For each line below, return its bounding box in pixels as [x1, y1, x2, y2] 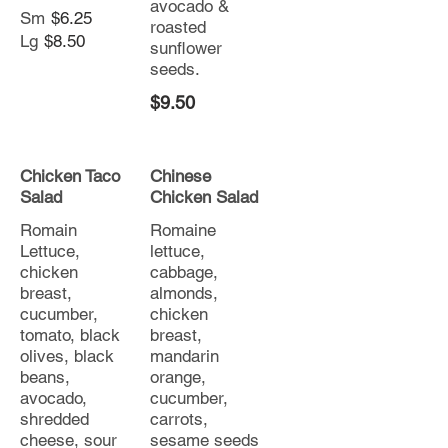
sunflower [150, 38, 222, 58]
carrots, [150, 409, 208, 429]
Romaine [150, 220, 216, 240]
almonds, [150, 283, 218, 303]
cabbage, [150, 262, 218, 282]
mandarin [150, 346, 219, 366]
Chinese [150, 166, 211, 186]
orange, [150, 367, 206, 387]
